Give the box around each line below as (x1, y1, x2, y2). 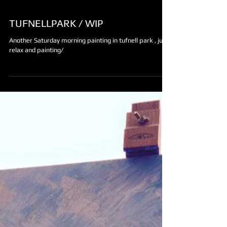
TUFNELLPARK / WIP (9, 35, 103, 47)
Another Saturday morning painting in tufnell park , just (9, 55, 168, 62)
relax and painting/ (9, 64, 63, 72)
